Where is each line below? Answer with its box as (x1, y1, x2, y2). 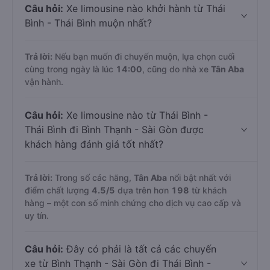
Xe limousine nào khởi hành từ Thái (63, 2, 225, 14)
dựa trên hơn (115, 185, 171, 195)
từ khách (189, 185, 227, 195)
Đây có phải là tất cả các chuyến (63, 243, 216, 255)
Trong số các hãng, (52, 172, 134, 183)
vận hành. (25, 77, 63, 87)
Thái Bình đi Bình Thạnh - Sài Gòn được (25, 124, 204, 136)
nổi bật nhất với (167, 172, 231, 183)
